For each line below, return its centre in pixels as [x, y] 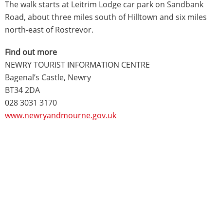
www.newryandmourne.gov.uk [61, 115]
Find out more [31, 52]
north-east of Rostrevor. [49, 29]
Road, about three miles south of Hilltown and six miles [106, 17]
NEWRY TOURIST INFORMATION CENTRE [77, 64]
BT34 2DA [22, 90]
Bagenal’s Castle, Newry [48, 77]
